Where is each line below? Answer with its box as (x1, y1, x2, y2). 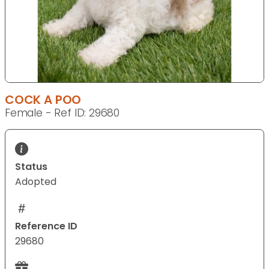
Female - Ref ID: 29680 (5, 106, 120, 121)
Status (15, 160, 47, 174)
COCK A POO (5, 91, 82, 109)
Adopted (15, 175, 56, 189)
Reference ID (15, 219, 77, 234)
